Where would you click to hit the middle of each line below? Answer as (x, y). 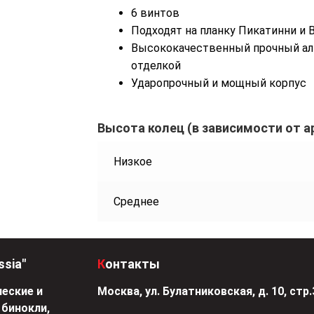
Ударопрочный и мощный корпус (219, 83)
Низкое (132, 162)
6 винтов (155, 13)
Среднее (136, 202)
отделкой (156, 65)
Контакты (132, 264)
